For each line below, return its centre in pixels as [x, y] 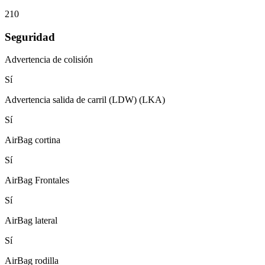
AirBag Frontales [37, 180]
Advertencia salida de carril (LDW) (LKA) [85, 100]
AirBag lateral [31, 221]
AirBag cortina [33, 140]
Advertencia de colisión [49, 60]
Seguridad [30, 37]
